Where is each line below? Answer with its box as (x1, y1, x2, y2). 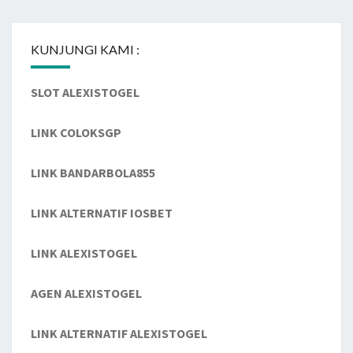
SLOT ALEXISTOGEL (31, 84, 139, 101)
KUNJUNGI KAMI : (31, 42, 139, 58)
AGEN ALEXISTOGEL (31, 285, 142, 302)
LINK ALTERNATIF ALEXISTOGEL (31, 325, 207, 342)
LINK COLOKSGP (31, 124, 121, 141)
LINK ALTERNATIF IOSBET (31, 205, 173, 221)
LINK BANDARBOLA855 (31, 165, 155, 181)
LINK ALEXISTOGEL (31, 245, 137, 262)
